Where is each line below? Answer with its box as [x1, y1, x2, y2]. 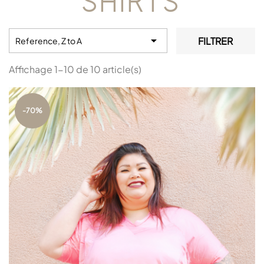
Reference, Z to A [15, 35, 82, 47]
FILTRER [198, 34, 233, 47]
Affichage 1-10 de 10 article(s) [9, 62, 141, 75]
